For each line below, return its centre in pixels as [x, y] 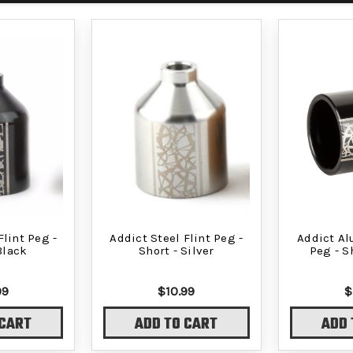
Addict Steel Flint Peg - [176, 238]
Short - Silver [176, 250]
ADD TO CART [176, 325]
